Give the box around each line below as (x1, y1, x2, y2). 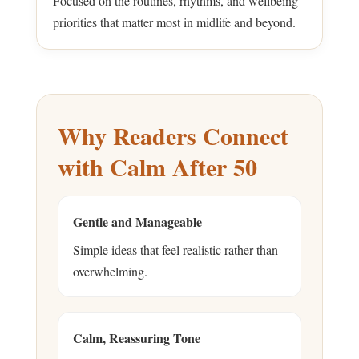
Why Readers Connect (58, 117, 288, 153)
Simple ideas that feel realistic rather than (73, 240, 278, 258)
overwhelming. (73, 262, 147, 280)
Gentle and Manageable (73, 212, 202, 231)
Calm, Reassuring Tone (73, 328, 200, 347)
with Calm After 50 (58, 148, 257, 184)
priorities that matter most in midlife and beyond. (53, 13, 296, 30)
